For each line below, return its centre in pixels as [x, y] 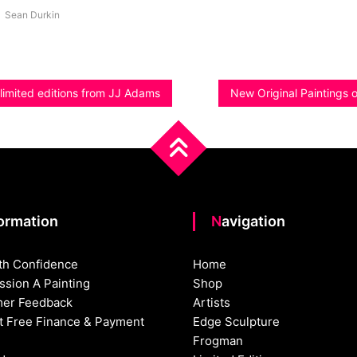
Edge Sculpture [237, 321]
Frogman [218, 340]
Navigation [254, 221]
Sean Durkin [32, 14]
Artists [212, 302]
